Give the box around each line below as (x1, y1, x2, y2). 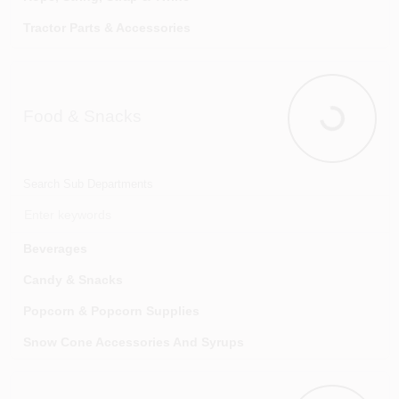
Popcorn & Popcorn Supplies (22, 304, 199, 318)
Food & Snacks (22, 107, 142, 126)
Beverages (22, 241, 87, 256)
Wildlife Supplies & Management (22, 52, 220, 66)
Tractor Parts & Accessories (22, 20, 191, 35)
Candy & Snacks (22, 273, 123, 287)
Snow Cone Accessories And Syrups (22, 335, 244, 349)
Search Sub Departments (22, 177, 153, 191)
